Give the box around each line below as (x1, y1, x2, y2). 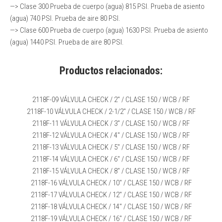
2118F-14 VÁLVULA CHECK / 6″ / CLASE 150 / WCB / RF (32, 155, 190, 164)
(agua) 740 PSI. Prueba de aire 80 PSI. (10, 14, 120, 23)
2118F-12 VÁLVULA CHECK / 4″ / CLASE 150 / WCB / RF (32, 131, 190, 140)
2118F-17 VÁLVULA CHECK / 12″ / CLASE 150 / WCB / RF (30, 190, 192, 199)
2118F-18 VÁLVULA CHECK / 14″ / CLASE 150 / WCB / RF (30, 202, 192, 211)
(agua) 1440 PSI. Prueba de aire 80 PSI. (10, 38, 124, 47)
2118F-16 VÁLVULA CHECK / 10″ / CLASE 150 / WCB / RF (30, 178, 192, 187)
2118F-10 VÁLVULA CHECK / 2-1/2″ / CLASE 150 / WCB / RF (26, 107, 196, 116)
